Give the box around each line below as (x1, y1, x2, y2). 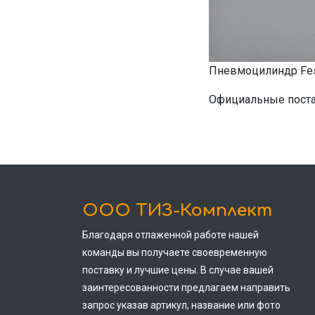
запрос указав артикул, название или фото (82, 300, 281, 311)
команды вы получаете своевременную (82, 247, 267, 258)
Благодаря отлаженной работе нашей (82, 229, 259, 240)
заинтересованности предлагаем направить (82, 282, 290, 293)
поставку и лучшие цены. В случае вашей (82, 264, 274, 276)
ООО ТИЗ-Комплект (82, 201, 272, 220)
